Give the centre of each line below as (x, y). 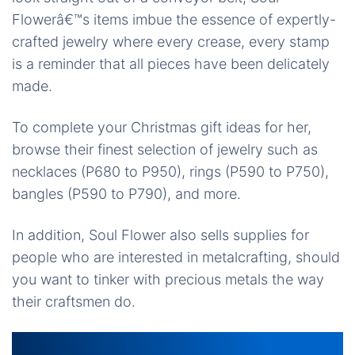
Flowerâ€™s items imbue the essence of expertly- (174, 20)
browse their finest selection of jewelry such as (165, 150)
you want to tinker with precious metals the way (168, 280)
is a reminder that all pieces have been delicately (171, 64)
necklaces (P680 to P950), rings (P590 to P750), (170, 172)
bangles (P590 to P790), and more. (126, 194)
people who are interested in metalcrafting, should (176, 258)
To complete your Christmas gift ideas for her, (162, 128)
